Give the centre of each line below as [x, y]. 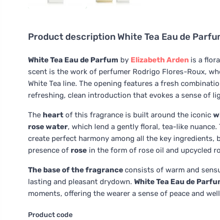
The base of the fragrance [76, 170]
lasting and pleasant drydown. [81, 182]
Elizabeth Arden [160, 60]
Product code [50, 215]
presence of [49, 150]
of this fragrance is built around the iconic [138, 115]
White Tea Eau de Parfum [73, 60]
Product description [73, 37]
